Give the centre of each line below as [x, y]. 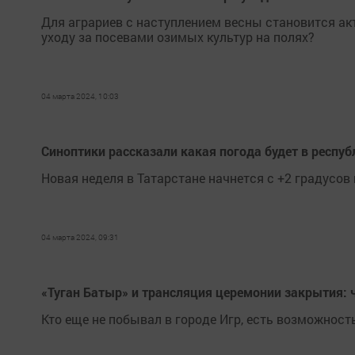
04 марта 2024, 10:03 [80, 96]
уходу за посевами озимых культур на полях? [178, 37]
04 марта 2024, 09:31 [80, 237]
